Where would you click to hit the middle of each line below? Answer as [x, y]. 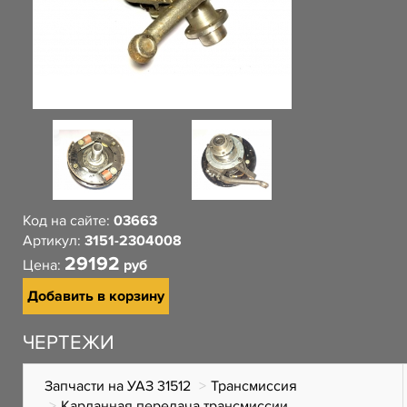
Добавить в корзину [96, 296]
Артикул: [54, 241]
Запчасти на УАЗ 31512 [118, 386]
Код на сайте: [68, 221]
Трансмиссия [254, 386]
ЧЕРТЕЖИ [69, 343]
